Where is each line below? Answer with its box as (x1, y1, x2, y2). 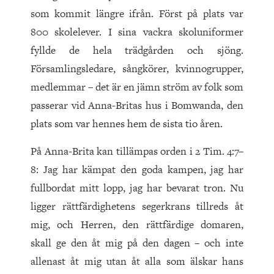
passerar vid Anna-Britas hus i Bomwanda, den (31, 98, 243, 113)
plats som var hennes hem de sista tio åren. (31, 116, 223, 131)
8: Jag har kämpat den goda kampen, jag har (31, 162, 243, 177)
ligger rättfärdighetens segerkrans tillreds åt (31, 199, 243, 214)
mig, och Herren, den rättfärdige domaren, (31, 217, 243, 232)
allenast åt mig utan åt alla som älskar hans (31, 254, 243, 269)
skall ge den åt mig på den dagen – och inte (31, 235, 243, 251)
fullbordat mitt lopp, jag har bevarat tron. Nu (31, 180, 243, 196)
